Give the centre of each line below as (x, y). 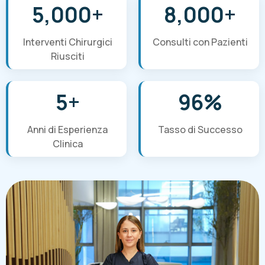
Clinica (67, 144)
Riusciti (67, 56)
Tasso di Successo (200, 130)
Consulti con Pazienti (200, 42)
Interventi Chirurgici (67, 42)
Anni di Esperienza (67, 130)
